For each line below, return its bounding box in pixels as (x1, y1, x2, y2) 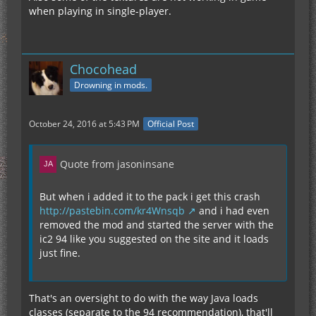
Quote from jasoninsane (60, 157, 174, 171)
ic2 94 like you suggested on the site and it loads (39, 232, 269, 245)
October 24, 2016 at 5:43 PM (29, 117, 140, 130)
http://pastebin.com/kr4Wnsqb (39, 204, 185, 217)
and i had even (196, 204, 269, 217)
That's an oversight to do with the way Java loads (29, 291, 258, 305)
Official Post (147, 118, 194, 130)
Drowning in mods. (74, 79, 147, 92)
